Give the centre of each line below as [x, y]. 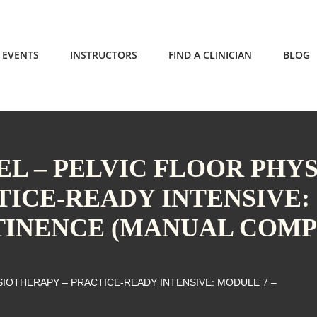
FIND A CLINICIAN [210, 55]
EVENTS [21, 55]
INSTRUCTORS [104, 55]
